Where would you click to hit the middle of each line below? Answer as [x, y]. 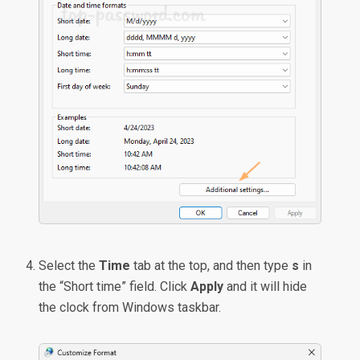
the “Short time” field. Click [115, 287]
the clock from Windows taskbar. [130, 308]
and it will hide [266, 287]
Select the [69, 266]
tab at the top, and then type [211, 266]
